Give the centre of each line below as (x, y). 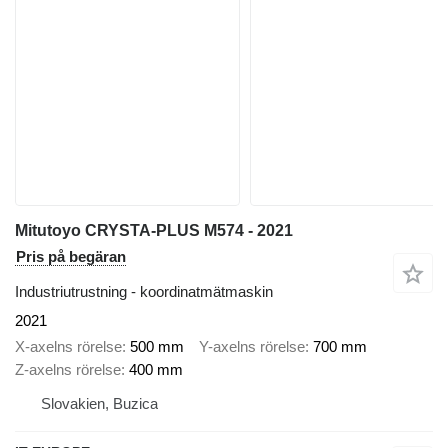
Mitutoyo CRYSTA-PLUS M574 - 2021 (154, 230)
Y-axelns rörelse (252, 347)
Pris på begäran (71, 256)
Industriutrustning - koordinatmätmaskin (144, 291)
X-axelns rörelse (68, 347)
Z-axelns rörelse (68, 370)
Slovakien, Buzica (99, 404)
